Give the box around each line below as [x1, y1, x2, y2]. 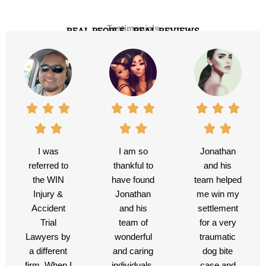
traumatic [199, 232, 236, 242]
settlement [197, 204, 238, 214]
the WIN [32, 175, 64, 185]
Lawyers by [26, 232, 71, 242]
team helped [194, 175, 242, 185]
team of [118, 218, 148, 228]
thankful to [113, 161, 153, 171]
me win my [196, 189, 239, 199]
